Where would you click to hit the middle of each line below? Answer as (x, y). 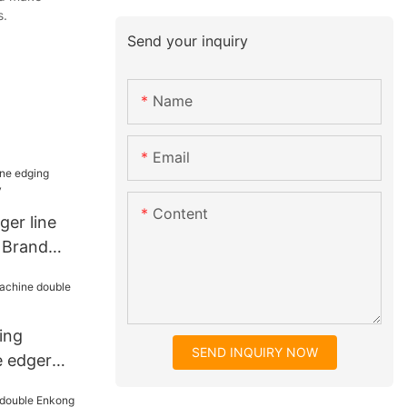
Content (181, 214)
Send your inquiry (188, 40)
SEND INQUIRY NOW (254, 352)
